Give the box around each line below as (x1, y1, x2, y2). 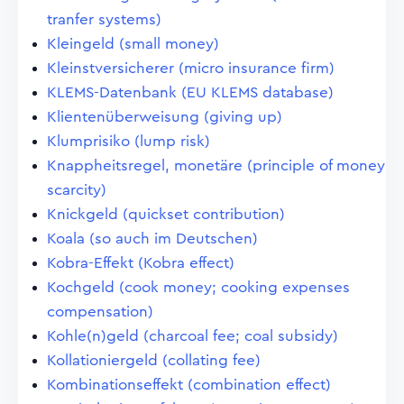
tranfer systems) (47, 12, 161, 27)
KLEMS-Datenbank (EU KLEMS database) (47, 85, 334, 100)
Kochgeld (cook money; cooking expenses (47, 280, 350, 295)
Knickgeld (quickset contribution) (47, 207, 285, 222)
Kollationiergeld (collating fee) (47, 353, 261, 368)
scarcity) (47, 182, 106, 197)
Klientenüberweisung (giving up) (47, 109, 282, 124)
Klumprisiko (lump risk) (47, 133, 210, 149)
